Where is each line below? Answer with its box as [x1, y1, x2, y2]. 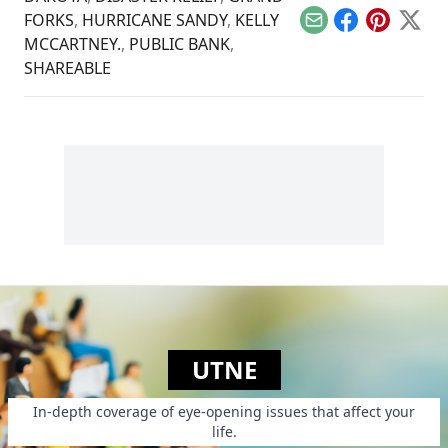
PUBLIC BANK [129, 32, 230, 55]
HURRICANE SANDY [82, 8, 227, 31]
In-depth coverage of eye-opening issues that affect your [33, 401, 415, 421]
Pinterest [376, 19, 446, 42]
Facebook [344, 19, 418, 42]
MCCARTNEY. [24, 32, 121, 55]
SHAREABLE [24, 56, 111, 79]
